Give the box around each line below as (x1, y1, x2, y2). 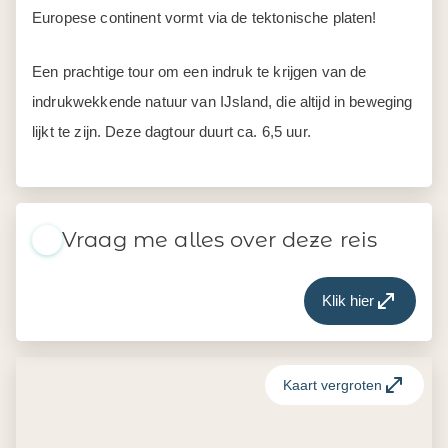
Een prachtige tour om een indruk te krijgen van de (32, 63, 367, 80)
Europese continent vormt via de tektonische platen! (32, 9, 377, 26)
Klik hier (322, 292, 374, 309)
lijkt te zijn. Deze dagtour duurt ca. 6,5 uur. (32, 123, 311, 140)
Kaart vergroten (283, 377, 382, 393)
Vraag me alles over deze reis (62, 227, 378, 252)
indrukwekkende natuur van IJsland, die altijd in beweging (32, 93, 413, 110)
